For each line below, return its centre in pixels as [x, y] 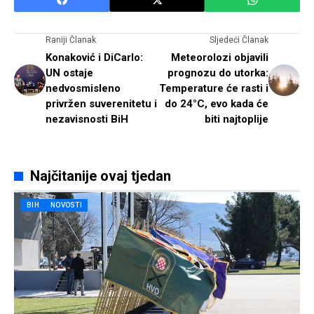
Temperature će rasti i [214, 89]
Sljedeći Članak [239, 40]
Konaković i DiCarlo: [94, 58]
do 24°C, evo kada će [217, 104]
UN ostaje [69, 73]
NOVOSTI [66, 205]
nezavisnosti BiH [87, 120]
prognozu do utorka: [218, 73]
